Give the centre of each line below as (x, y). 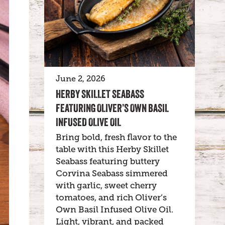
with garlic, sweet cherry (106, 186)
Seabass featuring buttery (108, 161)
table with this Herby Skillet (112, 149)
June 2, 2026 (81, 79)
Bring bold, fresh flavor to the (116, 137)
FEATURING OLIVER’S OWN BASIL (112, 108)
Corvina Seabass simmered (112, 174)
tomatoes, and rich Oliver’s (111, 198)
